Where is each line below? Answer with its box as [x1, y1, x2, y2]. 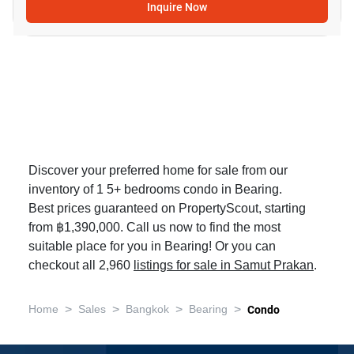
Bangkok [126, 303, 169, 316]
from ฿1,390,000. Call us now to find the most [28, 220, 281, 235]
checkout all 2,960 [28, 258, 134, 273]
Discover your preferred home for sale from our [28, 163, 288, 179]
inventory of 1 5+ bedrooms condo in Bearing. [28, 182, 282, 198]
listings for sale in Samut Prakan [134, 258, 314, 273]
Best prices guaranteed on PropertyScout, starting [28, 201, 306, 217]
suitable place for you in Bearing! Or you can [28, 239, 276, 254]
